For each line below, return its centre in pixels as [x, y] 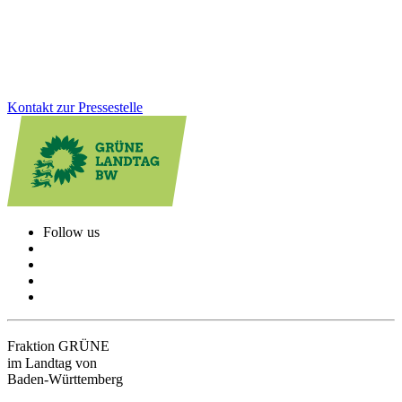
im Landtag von [52, 363]
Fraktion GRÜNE [63, 346]
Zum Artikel [42, 46]
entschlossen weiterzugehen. [87, 15]
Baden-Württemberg [65, 380]
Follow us [71, 232]
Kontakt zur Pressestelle [75, 108]
